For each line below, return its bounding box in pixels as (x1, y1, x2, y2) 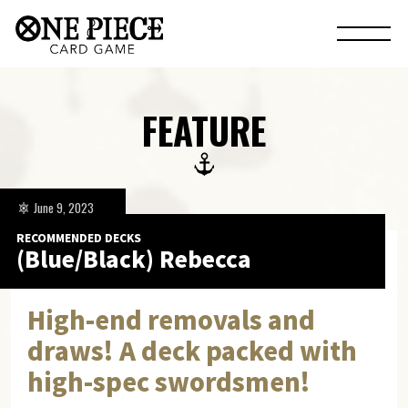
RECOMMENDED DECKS (15, 229, 141, 245)
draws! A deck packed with (26, 332, 357, 369)
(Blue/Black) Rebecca (15, 241, 251, 274)
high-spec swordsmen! (26, 363, 311, 400)
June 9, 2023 (34, 199, 94, 218)
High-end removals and (26, 301, 315, 338)
